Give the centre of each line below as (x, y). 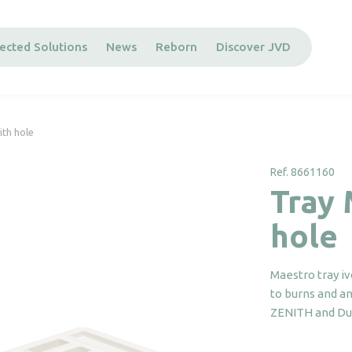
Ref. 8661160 (302, 172)
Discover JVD (253, 47)
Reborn (176, 47)
